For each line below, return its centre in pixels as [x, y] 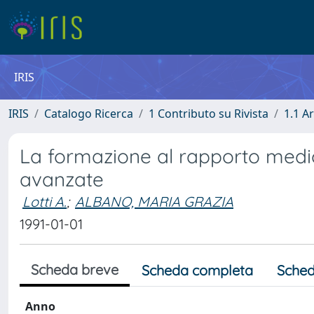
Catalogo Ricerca [89, 114]
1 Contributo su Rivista [209, 114]
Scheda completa [197, 270]
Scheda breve [75, 269]
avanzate [62, 179]
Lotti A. [45, 202]
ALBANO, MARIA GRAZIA [154, 202]
